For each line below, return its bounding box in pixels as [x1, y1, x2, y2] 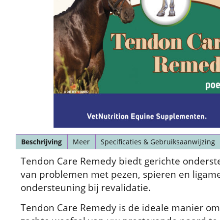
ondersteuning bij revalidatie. [21, 180, 151, 194]
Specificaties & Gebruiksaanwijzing [101, 137, 215, 146]
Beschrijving [21, 137, 62, 146]
